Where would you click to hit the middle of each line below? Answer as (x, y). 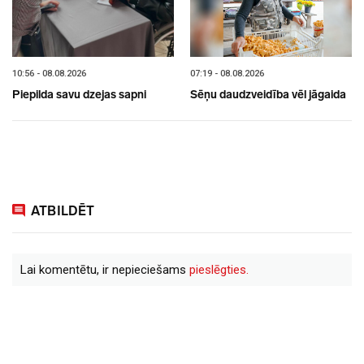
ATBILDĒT (63, 211)
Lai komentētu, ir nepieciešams (105, 269)
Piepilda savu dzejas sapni (79, 95)
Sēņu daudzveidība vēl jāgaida (268, 95)
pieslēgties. (219, 269)
